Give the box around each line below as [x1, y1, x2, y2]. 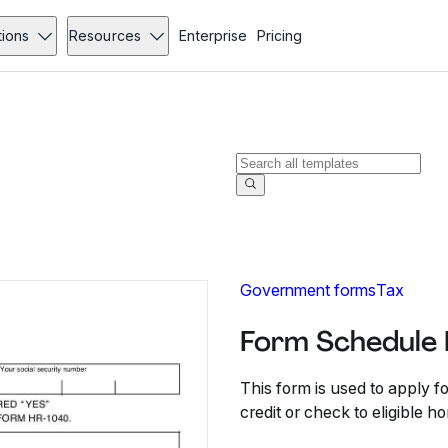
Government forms [240, 280, 376, 300]
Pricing [256, 27, 302, 44]
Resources [69, 27, 141, 44]
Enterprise [178, 27, 247, 44]
